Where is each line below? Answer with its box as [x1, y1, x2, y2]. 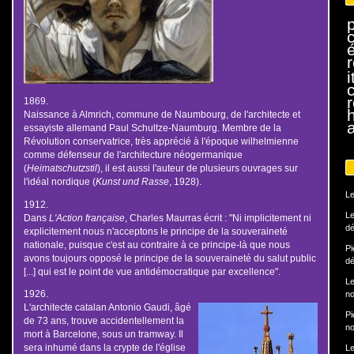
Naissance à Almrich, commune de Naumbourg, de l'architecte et [23, 108, 300, 119]
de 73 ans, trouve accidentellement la [23, 315, 184, 326]
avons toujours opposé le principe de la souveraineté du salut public [23, 252, 316, 263]
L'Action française [48, 212, 125, 223]
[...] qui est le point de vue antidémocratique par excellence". [23, 265, 281, 277]
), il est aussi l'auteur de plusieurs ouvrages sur [96, 162, 298, 173]
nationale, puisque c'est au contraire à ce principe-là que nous [23, 239, 290, 250]
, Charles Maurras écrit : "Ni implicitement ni [124, 212, 311, 223]
